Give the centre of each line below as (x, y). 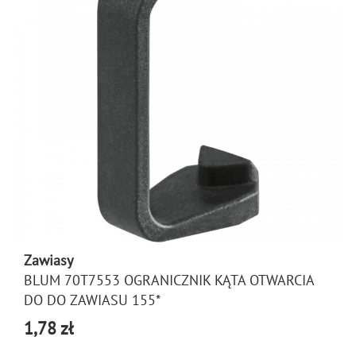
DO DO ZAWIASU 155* (92, 300)
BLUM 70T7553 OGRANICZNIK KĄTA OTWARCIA (169, 280)
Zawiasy (48, 260)
